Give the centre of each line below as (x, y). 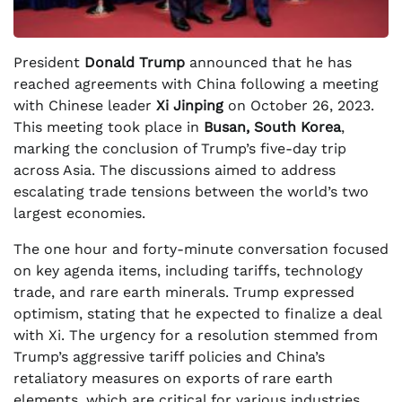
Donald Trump (135, 62)
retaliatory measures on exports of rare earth (173, 378)
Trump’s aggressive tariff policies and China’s (169, 357)
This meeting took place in (109, 127)
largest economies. (79, 213)
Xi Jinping (190, 105)
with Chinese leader (85, 105)
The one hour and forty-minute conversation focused (201, 249)
